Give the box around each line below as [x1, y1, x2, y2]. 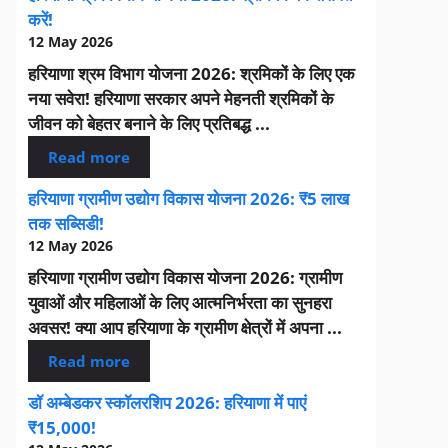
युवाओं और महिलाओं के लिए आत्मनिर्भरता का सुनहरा [28, 290, 332, 314]
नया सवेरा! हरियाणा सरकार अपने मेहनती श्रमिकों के [28, 86, 334, 110]
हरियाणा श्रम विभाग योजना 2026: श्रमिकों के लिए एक [28, 61, 355, 85]
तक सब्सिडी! [28, 212, 104, 236]
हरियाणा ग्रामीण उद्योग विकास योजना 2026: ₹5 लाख [28, 187, 349, 211]
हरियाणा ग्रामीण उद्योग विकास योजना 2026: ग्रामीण [28, 265, 342, 289]
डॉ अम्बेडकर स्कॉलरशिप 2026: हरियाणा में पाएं [28, 391, 306, 415]
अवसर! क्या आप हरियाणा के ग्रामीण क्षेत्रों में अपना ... [28, 315, 342, 339]
